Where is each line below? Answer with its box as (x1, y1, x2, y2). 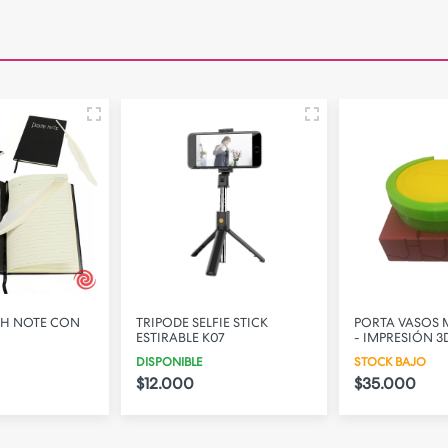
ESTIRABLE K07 (136, 329, 225, 345)
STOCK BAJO (354, 354, 426, 369)
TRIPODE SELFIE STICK (136, 314, 268, 330)
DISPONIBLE (136, 354, 202, 369)
